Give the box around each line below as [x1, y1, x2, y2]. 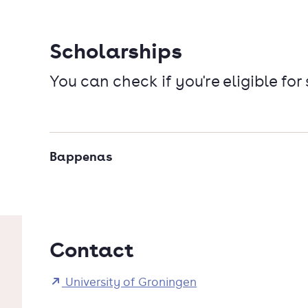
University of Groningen [62, 274, 197, 289]
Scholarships [49, 36, 182, 65]
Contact [49, 234, 134, 263]
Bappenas [49, 147, 112, 164]
